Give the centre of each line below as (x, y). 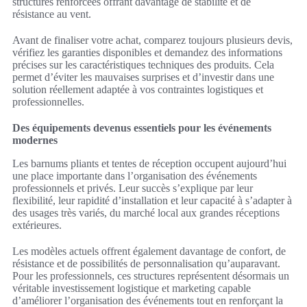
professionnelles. (48, 101)
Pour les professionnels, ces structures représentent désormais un (151, 275)
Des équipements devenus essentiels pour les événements (142, 127)
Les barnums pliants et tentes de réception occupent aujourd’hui (149, 163)
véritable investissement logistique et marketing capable (132, 288)
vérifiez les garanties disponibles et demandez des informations (147, 52)
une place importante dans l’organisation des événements (135, 175)
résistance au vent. (52, 14)
